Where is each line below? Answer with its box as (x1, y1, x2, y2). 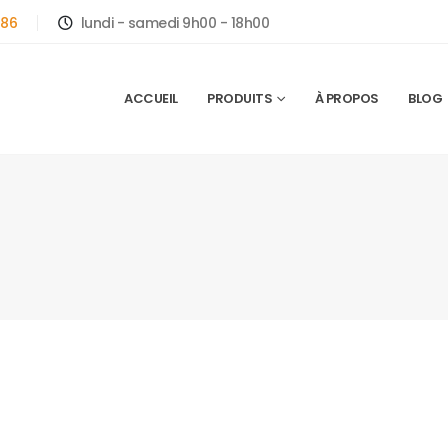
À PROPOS (314, 89, 379, 108)
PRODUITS (207, 89, 273, 108)
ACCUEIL (124, 89, 178, 108)
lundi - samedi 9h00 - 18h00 (80, 13, 270, 33)
